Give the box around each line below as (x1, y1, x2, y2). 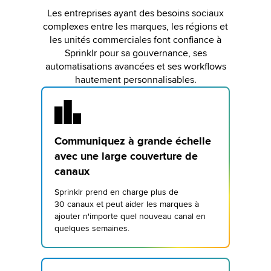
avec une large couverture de (54, 149, 198, 163)
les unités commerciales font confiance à (50, 34, 221, 46)
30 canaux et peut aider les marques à (54, 199, 199, 209)
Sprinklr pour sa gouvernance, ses (64, 47, 207, 59)
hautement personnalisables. (74, 74, 197, 86)
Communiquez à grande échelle (54, 134, 211, 148)
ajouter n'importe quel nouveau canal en (54, 211, 206, 221)
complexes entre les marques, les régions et (43, 21, 228, 33)
